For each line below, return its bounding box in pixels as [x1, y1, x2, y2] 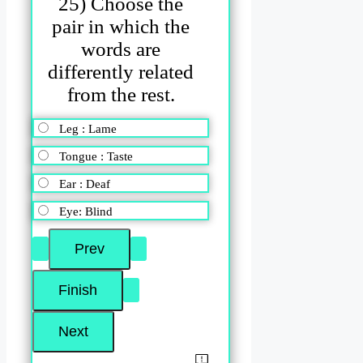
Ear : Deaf [59, 177, 110, 191]
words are [81, 37, 161, 60]
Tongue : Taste [59, 150, 133, 164]
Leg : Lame [59, 122, 117, 136]
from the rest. [66, 83, 175, 105]
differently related [48, 60, 194, 83]
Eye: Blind [59, 205, 113, 219]
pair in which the [52, 15, 190, 37]
